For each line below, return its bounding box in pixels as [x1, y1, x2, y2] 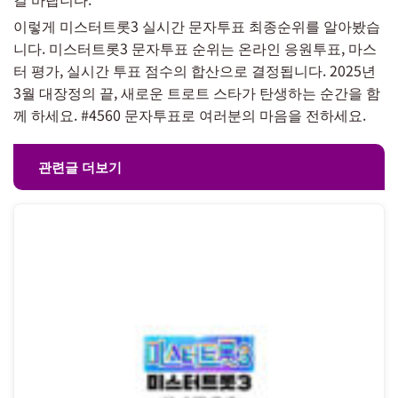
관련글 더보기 [38, 157, 122, 177]
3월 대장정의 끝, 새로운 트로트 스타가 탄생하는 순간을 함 [13, 82, 380, 104]
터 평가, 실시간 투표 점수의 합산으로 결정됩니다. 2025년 [13, 60, 376, 82]
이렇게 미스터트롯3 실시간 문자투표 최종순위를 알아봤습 [13, 15, 380, 37]
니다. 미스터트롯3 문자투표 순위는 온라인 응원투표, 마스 [13, 37, 377, 60]
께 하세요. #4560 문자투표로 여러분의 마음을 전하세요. [13, 104, 366, 126]
